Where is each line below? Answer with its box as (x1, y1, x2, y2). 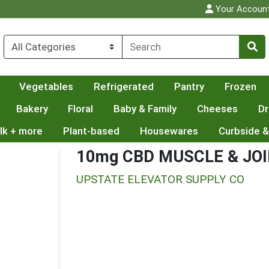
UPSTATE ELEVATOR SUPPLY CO (76, 172, 244, 187)
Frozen (224, 80, 256, 93)
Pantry (174, 80, 204, 93)
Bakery (16, 103, 48, 115)
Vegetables (19, 80, 74, 93)
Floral (68, 103, 94, 115)
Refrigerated (93, 80, 154, 93)
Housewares (139, 125, 198, 138)
